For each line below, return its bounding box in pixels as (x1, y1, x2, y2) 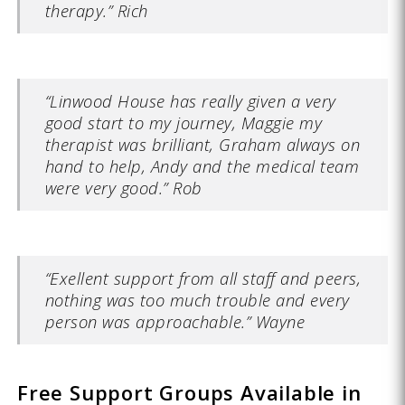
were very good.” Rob (44, 175, 202, 199)
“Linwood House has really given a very (44, 89, 336, 112)
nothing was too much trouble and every (44, 287, 350, 311)
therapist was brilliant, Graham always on (44, 132, 361, 155)
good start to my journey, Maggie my (44, 110, 323, 134)
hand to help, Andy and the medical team (44, 154, 360, 177)
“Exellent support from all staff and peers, (44, 266, 362, 289)
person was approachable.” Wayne (44, 309, 306, 333)
